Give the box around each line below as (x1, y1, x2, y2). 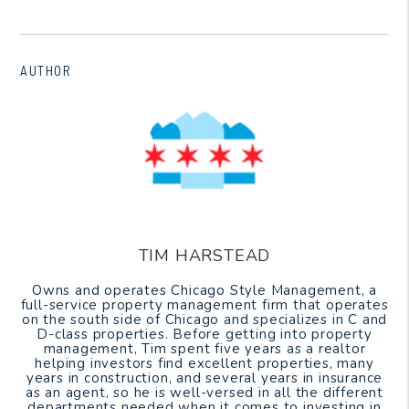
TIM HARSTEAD (138, 244, 271, 267)
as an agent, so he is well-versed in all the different (25, 383, 384, 402)
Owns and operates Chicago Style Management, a (32, 280, 377, 299)
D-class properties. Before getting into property (37, 324, 372, 343)
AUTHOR (20, 61, 72, 79)
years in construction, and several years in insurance (26, 368, 383, 387)
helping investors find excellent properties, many (35, 353, 374, 372)
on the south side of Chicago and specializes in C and (21, 309, 388, 329)
